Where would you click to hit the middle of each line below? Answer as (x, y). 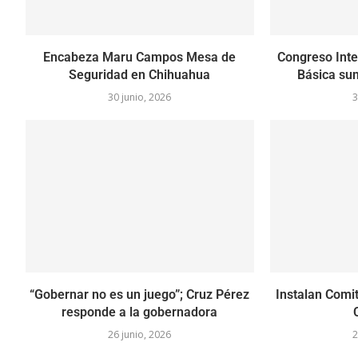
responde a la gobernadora (140, 312)
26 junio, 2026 (140, 334)
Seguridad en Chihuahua (140, 75)
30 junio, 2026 (140, 97)
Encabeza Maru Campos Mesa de (140, 58)
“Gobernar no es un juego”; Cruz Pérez (140, 294)
